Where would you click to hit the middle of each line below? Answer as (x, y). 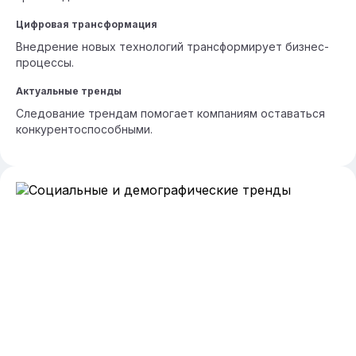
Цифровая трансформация (87, 24)
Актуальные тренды (69, 91)
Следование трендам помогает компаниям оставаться (170, 113)
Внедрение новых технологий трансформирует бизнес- (172, 46)
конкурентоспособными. (84, 129)
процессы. (45, 62)
